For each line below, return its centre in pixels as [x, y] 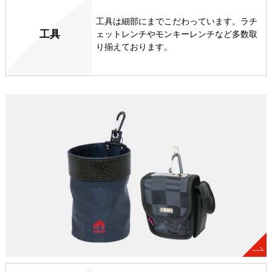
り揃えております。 [134, 46]
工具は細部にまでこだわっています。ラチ [177, 21]
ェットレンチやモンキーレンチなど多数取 [177, 34]
